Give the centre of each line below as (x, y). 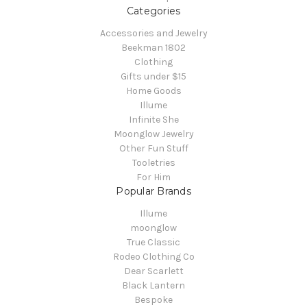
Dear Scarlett (153, 271)
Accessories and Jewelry (153, 34)
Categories (153, 11)
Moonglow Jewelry (153, 134)
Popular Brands (153, 192)
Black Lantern (153, 286)
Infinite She (153, 120)
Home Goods (153, 91)
